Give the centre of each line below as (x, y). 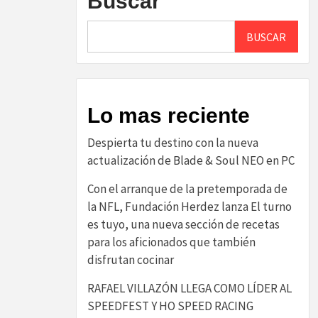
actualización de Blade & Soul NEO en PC (191, 160)
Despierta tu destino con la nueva (173, 143)
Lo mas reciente (169, 115)
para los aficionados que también (171, 242)
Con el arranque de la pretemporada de (187, 189)
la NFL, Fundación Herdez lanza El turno (190, 207)
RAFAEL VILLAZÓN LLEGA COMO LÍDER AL (190, 288)
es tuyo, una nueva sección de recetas (183, 224)
